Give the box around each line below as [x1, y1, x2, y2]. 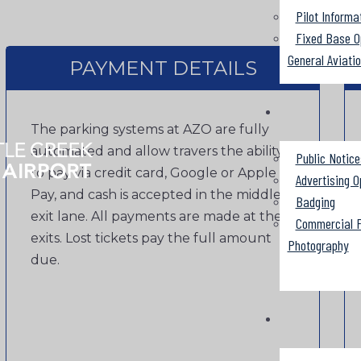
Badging [295, 193, 335, 210]
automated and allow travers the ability [31, 143, 284, 159]
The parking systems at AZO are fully [31, 122, 269, 137]
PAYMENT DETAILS [68, 56, 257, 80]
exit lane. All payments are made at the [31, 209, 282, 224]
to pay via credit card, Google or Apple [31, 165, 276, 180]
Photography [287, 236, 349, 254]
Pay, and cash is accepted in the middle [31, 187, 281, 202]
